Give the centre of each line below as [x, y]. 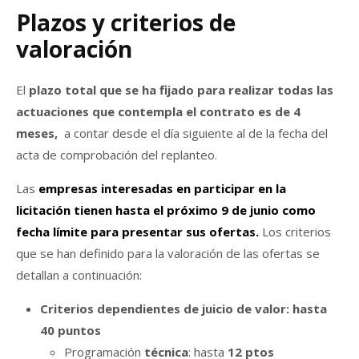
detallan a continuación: [81, 275]
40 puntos [71, 331]
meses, [38, 133]
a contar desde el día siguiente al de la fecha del [194, 133]
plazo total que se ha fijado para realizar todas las [181, 90]
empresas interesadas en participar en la [162, 189]
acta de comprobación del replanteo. [118, 155]
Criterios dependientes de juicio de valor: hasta [184, 309]
